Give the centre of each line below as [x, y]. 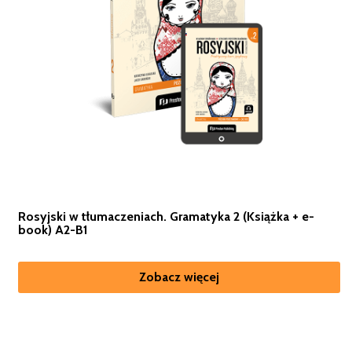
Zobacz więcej [179, 277]
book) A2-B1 [53, 230]
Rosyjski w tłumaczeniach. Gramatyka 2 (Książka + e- [166, 217]
